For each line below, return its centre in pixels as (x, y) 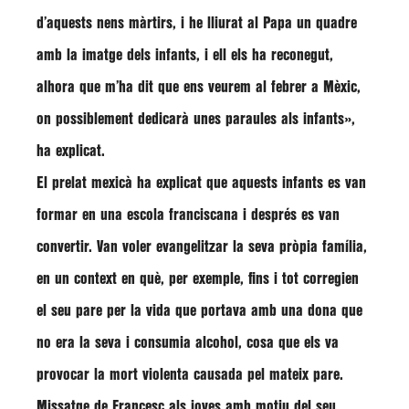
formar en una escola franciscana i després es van (188, 215)
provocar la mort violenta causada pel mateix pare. (190, 375)
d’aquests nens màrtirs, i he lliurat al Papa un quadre (197, 23)
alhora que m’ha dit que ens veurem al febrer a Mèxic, (199, 87)
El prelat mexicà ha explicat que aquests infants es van (201, 183)
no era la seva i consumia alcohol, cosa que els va (188, 343)
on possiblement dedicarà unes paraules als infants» (194, 119)
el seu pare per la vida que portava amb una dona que (199, 311)
